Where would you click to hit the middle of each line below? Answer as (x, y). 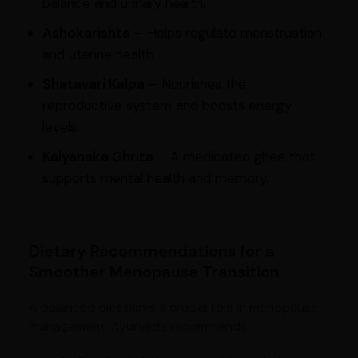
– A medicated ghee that (234, 157)
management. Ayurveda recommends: (139, 327)
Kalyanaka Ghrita (97, 157)
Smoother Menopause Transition (154, 272)
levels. (60, 127)
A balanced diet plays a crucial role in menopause (173, 308)
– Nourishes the (195, 84)
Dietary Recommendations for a (151, 251)
